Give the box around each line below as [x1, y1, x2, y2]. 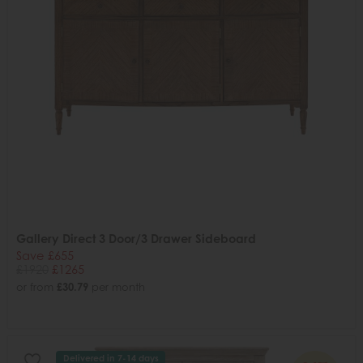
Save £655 [16, 248, 74, 263]
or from [16, 280, 57, 293]
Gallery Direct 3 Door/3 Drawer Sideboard [16, 231, 256, 246]
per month [88, 280, 145, 293]
